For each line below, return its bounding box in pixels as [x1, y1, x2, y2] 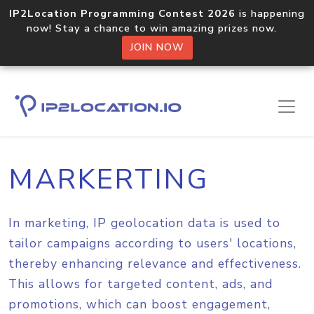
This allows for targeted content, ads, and [8, 275, 273, 292]
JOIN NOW [130, 41, 184, 54]
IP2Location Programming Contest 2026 [9, 6, 235, 20]
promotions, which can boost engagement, [8, 296, 271, 313]
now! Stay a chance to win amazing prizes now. [27, 21, 287, 35]
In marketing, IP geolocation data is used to [8, 214, 280, 231]
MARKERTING [8, 161, 209, 198]
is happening [235, 6, 305, 20]
